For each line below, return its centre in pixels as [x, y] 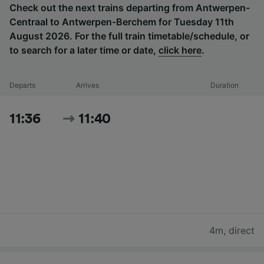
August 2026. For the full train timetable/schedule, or [129, 36]
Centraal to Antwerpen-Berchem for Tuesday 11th [122, 22]
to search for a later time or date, [84, 50]
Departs [22, 85]
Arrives [87, 85]
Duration [225, 85]
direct [242, 230]
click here [180, 50]
